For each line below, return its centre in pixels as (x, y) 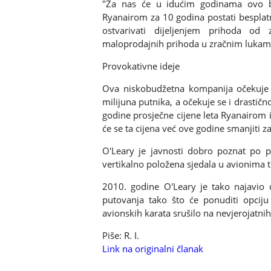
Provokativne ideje (141, 66)
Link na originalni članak (153, 249)
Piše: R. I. (121, 236)
